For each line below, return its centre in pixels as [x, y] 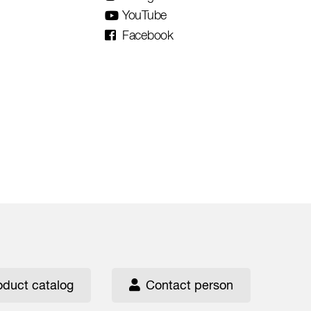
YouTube [144, 15]
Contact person [190, 285]
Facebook [148, 35]
